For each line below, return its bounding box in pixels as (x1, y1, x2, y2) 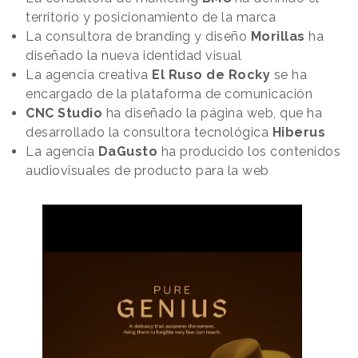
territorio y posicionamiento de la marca (26, 10, 276, 26)
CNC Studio (26, 105, 102, 121)
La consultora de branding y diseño (26, 29, 251, 45)
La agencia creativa (26, 67, 152, 83)
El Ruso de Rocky (152, 67, 270, 83)
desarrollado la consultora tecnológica (26, 125, 272, 141)
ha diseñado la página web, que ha (102, 105, 322, 121)
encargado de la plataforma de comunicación (26, 86, 312, 102)
